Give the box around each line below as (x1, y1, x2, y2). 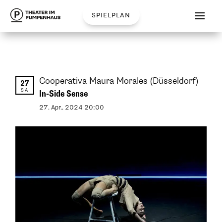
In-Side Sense (39, 89, 88, 99)
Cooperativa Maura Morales (39, 76, 151, 86)
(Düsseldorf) (150, 76, 199, 86)
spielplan (92, 10, 130, 20)
